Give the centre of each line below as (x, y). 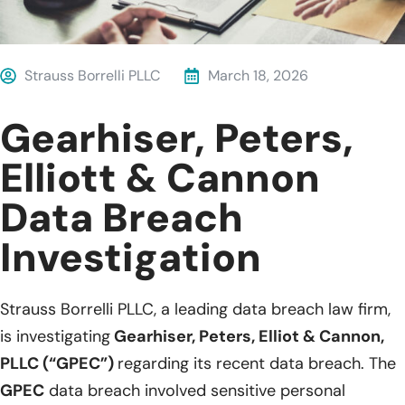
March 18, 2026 (258, 76)
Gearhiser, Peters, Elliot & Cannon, (247, 337)
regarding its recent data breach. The (257, 364)
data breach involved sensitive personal (195, 391)
